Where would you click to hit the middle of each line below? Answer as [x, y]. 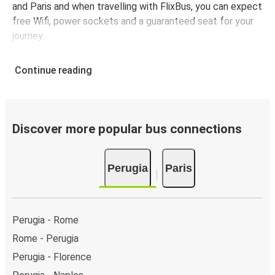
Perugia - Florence [52, 257]
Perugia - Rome [45, 220]
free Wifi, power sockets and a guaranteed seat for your [133, 21]
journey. [28, 36]
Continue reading [53, 71]
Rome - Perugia [45, 238]
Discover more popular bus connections [127, 129]
